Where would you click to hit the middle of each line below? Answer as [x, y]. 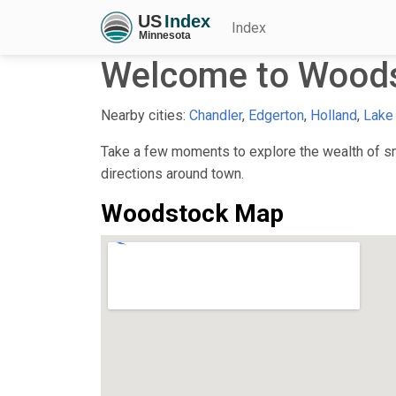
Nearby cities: [145, 115]
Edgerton [276, 115]
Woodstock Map [192, 213]
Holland [334, 115]
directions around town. [172, 173]
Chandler [216, 115]
